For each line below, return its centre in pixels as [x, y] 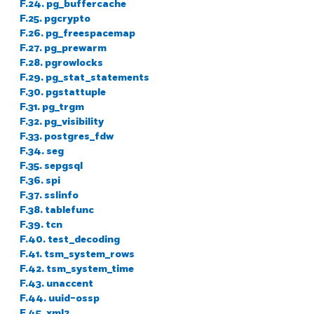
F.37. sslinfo [49, 195]
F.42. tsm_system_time [77, 268]
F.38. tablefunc [57, 210]
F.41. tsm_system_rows [77, 254]
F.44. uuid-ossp [60, 298]
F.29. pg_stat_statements [84, 77]
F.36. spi [40, 180]
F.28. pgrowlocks [61, 62]
